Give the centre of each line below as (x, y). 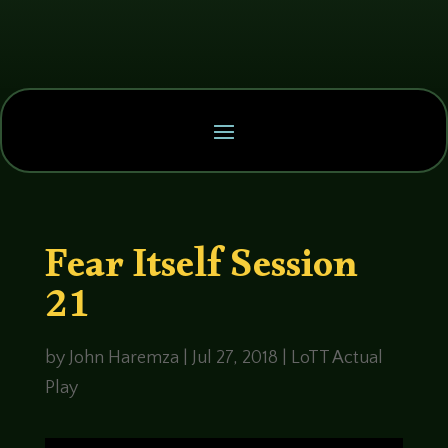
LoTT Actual (336, 357)
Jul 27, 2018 (234, 357)
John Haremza (123, 357)
